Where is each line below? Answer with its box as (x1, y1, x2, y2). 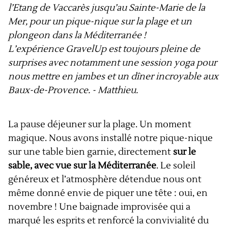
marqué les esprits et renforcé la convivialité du (8, 215, 209, 227)
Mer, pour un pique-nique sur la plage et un (8, 16, 192, 28)
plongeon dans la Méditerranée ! (8, 30, 146, 42)
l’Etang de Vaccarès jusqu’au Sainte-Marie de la (8, 2, 205, 14)
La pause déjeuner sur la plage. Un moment (8, 119, 191, 131)
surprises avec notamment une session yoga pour (8, 57, 217, 69)
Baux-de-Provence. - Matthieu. (8, 84, 138, 97)
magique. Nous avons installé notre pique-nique (8, 132, 213, 145)
